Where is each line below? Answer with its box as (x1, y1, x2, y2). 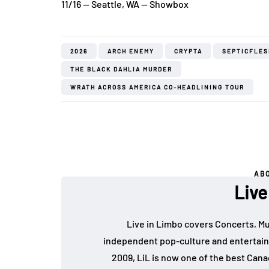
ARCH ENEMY (107, 47, 154, 55)
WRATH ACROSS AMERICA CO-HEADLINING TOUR (70, 83, 244, 91)
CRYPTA (174, 47, 202, 55)
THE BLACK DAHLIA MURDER (70, 65, 172, 73)
